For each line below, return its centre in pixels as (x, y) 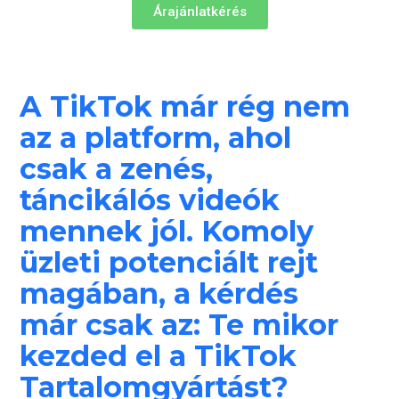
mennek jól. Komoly (167, 231)
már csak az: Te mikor (179, 324)
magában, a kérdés (159, 293)
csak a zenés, (117, 168)
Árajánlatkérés (199, 12)
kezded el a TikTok (159, 355)
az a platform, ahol (156, 137)
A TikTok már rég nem (185, 106)
